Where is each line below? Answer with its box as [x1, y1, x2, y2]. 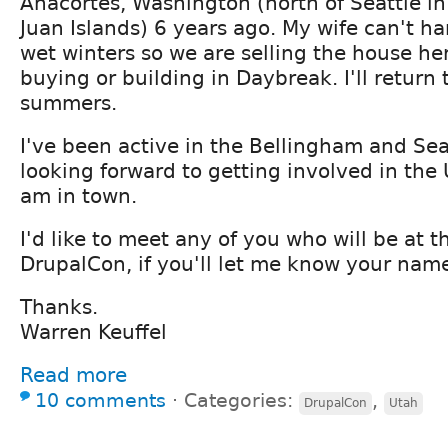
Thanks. [20, 294, 98, 319]
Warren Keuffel [20, 319, 167, 344]
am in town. [20, 183, 137, 208]
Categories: [184, 389, 299, 411]
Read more [20, 362, 127, 387]
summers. [20, 90, 117, 115]
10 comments [35, 389, 166, 411]
